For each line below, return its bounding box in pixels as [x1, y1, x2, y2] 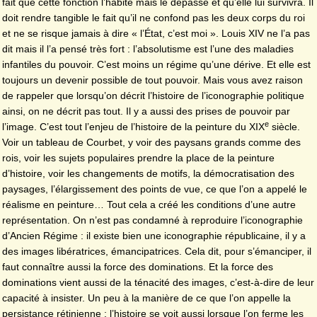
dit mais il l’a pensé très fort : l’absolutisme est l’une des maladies [2, 43, 294, 55]
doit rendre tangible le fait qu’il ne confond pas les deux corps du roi [2, 12, 305, 24]
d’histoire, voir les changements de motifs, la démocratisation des [2, 168, 294, 180]
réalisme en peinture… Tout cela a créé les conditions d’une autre [2, 199, 296, 211]
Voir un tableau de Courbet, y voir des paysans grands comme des [2, 137, 301, 149]
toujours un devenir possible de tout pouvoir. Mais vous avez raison [2, 74, 303, 86]
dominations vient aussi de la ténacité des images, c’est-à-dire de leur [2, 277, 314, 289]
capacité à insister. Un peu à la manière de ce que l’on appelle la [2, 292, 291, 304]
